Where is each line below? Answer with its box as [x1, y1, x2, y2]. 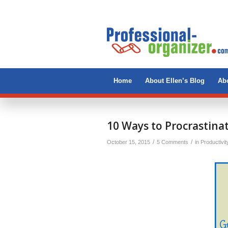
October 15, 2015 [107, 139, 150, 145]
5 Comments [157, 139, 188, 145]
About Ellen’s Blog [145, 77, 205, 84]
